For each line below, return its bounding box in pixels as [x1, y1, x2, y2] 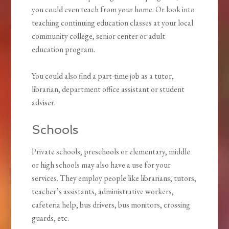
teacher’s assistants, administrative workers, [32, 186, 174, 197]
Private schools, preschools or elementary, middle [32, 146, 191, 157]
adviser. [32, 97, 56, 108]
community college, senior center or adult [32, 31, 166, 42]
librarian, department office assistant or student [32, 84, 185, 95]
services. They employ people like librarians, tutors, [32, 173, 197, 184]
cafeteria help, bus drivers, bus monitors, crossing [32, 199, 191, 211]
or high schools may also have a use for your [32, 159, 171, 171]
